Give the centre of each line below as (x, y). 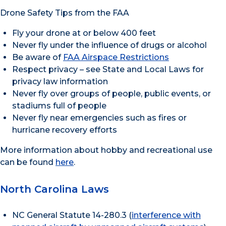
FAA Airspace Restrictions (116, 58)
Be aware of (38, 58)
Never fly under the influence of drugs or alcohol (109, 45)
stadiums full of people (59, 106)
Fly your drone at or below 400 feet (84, 33)
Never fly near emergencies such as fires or (99, 118)
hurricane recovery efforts (65, 130)
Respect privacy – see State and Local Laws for (108, 70)
